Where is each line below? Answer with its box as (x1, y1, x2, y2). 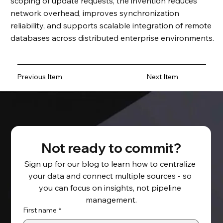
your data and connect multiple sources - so (28, 171, 192, 181)
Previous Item (17, 72, 63, 82)
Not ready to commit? (41, 139, 181, 157)
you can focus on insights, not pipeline (39, 183, 182, 193)
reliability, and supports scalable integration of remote (10, 20, 212, 30)
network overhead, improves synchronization (10, 7, 179, 18)
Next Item (146, 72, 178, 82)
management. (85, 195, 137, 205)
